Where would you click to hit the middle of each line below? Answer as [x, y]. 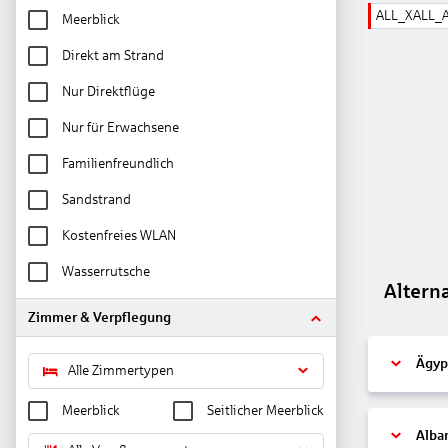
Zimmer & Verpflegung [99, 318]
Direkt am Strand [113, 56]
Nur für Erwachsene [120, 128]
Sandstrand [96, 200]
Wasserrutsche [106, 272]
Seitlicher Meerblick [265, 411]
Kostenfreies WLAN [119, 236]
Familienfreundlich [118, 164]
